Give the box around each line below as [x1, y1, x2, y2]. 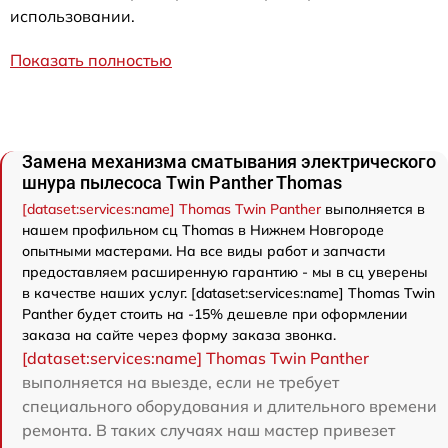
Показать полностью [10, 49, 172, 70]
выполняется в [321, 199, 425, 218]
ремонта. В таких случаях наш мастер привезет [22, 419, 395, 440]
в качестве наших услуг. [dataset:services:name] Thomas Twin [22, 283, 435, 302]
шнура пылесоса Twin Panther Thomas [22, 171, 342, 193]
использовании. [10, 5, 135, 26]
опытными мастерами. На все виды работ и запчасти [22, 241, 385, 260]
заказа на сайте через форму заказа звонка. [22, 325, 336, 344]
